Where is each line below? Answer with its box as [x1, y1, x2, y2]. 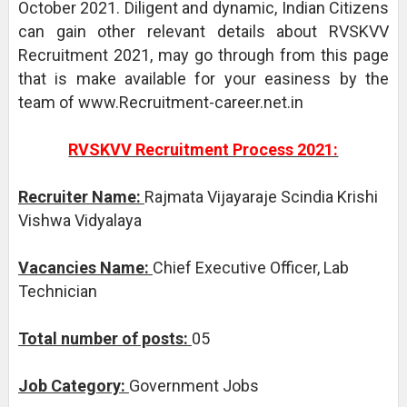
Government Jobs [128, 376, 263, 395]
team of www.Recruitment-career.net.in [17, 93, 303, 112]
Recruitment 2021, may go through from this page [17, 45, 390, 65]
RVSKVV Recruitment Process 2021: [68, 140, 339, 159]
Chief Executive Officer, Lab [152, 258, 349, 277]
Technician [17, 282, 101, 301]
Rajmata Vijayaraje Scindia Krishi [144, 187, 378, 206]
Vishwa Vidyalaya [17, 211, 145, 230]
